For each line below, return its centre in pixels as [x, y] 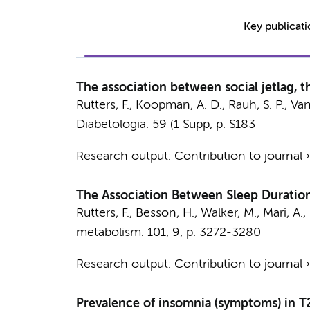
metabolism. [110, 232]
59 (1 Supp [181, 125]
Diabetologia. [112, 125]
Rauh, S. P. [256, 105]
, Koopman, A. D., [179, 105]
